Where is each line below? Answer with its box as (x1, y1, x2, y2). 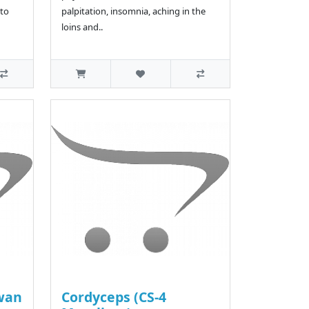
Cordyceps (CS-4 (61, 288, 166, 307)
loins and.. (61, 21, 103, 34)
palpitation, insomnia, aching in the (61, 5, 206, 18)
